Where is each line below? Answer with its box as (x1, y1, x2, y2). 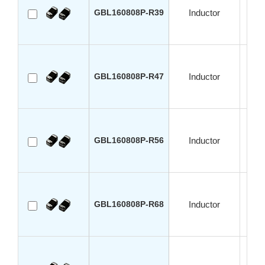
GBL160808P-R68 (94, 199, 164, 209)
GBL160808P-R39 (94, 8, 164, 18)
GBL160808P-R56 (94, 135, 164, 146)
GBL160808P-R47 (94, 72, 164, 82)
